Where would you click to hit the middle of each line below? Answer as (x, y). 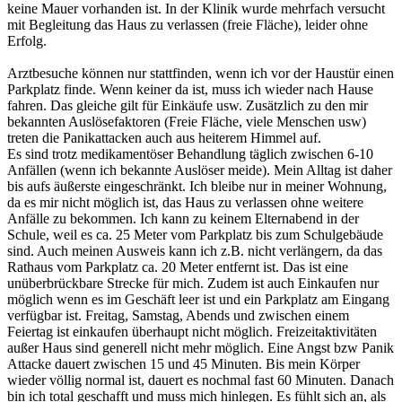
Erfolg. (27, 40)
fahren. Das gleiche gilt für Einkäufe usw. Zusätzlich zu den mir (188, 105)
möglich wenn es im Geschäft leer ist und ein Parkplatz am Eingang (198, 299)
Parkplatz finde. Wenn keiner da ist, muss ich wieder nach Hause (190, 89)
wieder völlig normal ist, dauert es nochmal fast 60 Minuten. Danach (201, 380)
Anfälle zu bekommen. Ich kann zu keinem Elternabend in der (183, 218)
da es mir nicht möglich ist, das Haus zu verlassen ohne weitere (185, 202)
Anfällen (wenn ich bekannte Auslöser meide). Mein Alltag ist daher (200, 170)
